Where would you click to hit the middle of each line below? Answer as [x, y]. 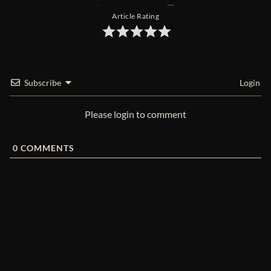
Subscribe [43, 83]
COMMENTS [46, 148]
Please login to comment [135, 114]
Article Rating [135, 16]
